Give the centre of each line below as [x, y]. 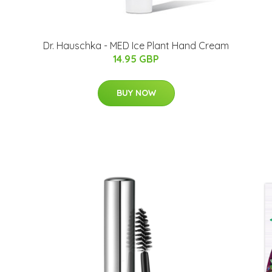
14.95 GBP [136, 59]
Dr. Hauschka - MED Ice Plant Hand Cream [136, 46]
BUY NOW [136, 93]
